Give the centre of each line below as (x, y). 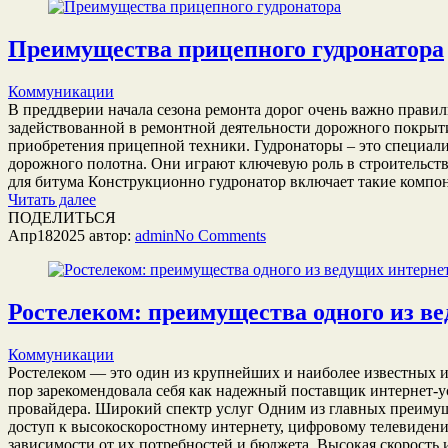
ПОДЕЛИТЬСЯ (62, 217)
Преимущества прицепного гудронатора (226, 48)
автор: (110, 235)
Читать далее (52, 199)
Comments (232, 235)
